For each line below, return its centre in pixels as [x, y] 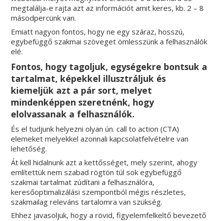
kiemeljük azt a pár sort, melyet [82, 90]
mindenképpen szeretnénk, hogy [83, 102]
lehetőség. [29, 149]
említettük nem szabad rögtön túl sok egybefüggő [96, 172]
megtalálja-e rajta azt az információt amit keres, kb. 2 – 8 [108, 8]
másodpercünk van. [44, 18]
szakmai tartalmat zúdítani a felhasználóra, [83, 182]
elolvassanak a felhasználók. [73, 114]
